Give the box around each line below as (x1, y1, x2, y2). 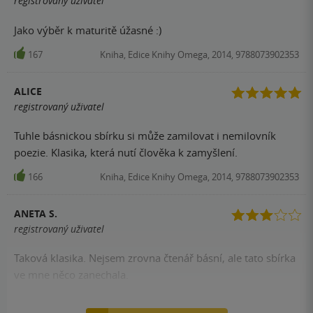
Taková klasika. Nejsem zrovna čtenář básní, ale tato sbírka (14, 251, 296, 265)
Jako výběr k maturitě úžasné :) (14, 22, 161, 37)
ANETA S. (14, 206, 57, 220)
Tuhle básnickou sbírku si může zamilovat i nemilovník (14, 128, 276, 143)
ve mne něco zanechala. (14, 268, 129, 282)
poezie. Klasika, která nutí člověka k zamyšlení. (14, 145, 238, 159)
